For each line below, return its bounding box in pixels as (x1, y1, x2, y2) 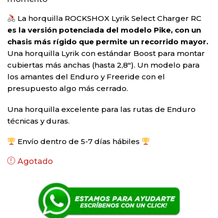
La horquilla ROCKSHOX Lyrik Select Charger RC (16, 14, 202, 23)
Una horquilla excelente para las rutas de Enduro (7, 104, 196, 114)
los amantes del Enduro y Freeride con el (7, 72, 165, 81)
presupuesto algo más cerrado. (7, 84, 128, 93)
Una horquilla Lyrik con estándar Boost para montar (7, 49, 205, 58)
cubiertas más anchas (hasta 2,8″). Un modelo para (7, 60, 200, 70)
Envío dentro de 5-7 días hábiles (16, 137, 142, 146)
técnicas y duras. (7, 116, 70, 126)
